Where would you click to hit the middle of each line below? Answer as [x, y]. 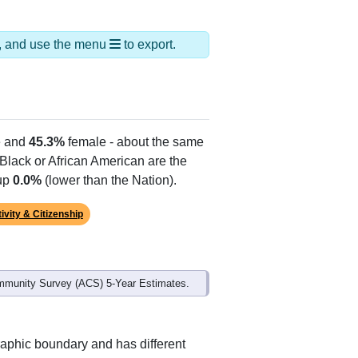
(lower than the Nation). [109, 180]
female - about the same [134, 141]
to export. [148, 44]
